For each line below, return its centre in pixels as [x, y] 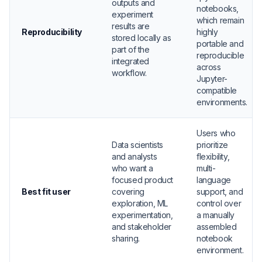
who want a [132, 168]
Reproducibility [52, 32]
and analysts [135, 156]
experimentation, [142, 215]
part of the [131, 49]
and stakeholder [142, 227]
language [214, 180]
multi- [206, 168]
